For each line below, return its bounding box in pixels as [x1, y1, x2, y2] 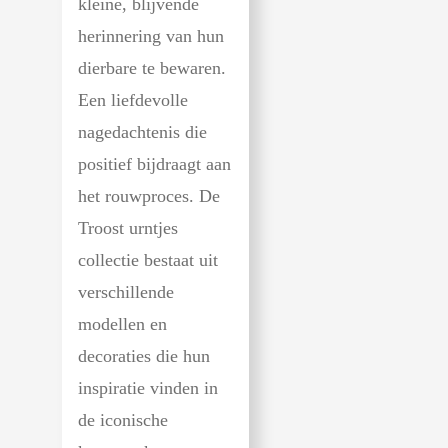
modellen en [78, 314, 167, 335]
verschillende [78, 282, 174, 303]
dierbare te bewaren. [78, 58, 226, 79]
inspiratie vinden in [78, 378, 218, 399]
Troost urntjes [78, 218, 178, 239]
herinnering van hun [78, 26, 224, 47]
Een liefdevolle [78, 90, 188, 111]
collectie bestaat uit [78, 250, 218, 271]
